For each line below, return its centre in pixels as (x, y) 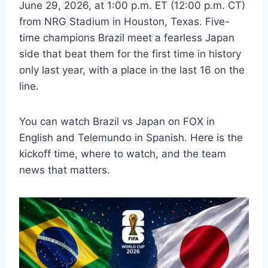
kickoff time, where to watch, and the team (123, 153)
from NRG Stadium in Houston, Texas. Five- (124, 21)
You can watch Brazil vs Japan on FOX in (117, 121)
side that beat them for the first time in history (130, 54)
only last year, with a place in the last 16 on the (132, 70)
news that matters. (65, 170)
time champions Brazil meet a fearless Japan (127, 37)
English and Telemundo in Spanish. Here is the (131, 137)
